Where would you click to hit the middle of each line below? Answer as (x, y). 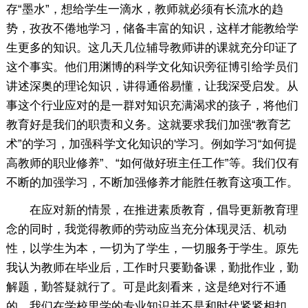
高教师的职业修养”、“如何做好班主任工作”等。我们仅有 (152, 163)
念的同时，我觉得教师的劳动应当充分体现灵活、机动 (146, 229)
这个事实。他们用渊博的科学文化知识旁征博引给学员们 (152, 67)
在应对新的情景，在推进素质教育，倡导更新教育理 (152, 210)
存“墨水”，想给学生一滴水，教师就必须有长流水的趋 (144, 9)
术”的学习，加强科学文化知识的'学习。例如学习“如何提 (151, 144)
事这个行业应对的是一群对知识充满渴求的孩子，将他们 (152, 105)
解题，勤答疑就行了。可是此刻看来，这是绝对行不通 (146, 287)
